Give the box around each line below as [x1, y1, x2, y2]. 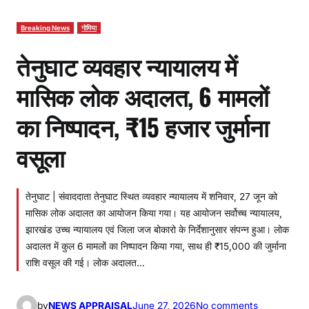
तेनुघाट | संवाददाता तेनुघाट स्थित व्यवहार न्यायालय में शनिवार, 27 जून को [26, 190, 277, 202]
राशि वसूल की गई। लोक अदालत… [26, 257, 145, 268]
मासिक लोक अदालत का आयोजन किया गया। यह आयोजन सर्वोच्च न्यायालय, [26, 207, 282, 219]
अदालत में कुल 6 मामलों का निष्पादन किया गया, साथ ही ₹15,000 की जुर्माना [26, 240, 286, 252]
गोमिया [81, 23, 97, 32]
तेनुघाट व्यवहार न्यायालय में [17, 47, 237, 83]
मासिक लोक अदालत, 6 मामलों [17, 77, 269, 114]
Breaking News [21, 23, 70, 32]
